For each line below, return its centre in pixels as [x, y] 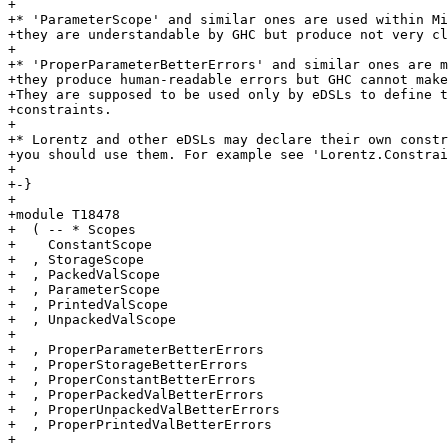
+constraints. [60, 110]
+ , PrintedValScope [88, 305]
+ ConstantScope [80, 245]
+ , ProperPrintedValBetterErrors [140, 425]
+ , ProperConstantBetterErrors [132, 380]
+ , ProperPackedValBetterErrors [136, 395]
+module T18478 [64, 215]
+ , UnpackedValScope [92, 320]
